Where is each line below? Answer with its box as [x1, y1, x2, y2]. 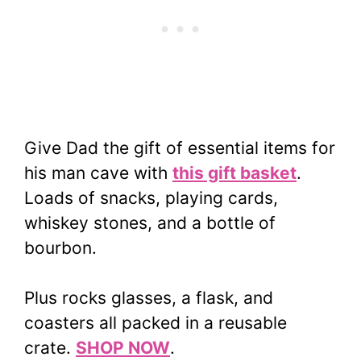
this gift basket [172, 162, 297, 183]
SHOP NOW [76, 338, 170, 359]
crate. [24, 338, 76, 359]
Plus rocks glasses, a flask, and [24, 288, 273, 309]
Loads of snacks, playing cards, [24, 187, 278, 208]
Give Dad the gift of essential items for [24, 137, 335, 158]
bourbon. [24, 237, 97, 258]
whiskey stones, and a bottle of [24, 212, 276, 233]
